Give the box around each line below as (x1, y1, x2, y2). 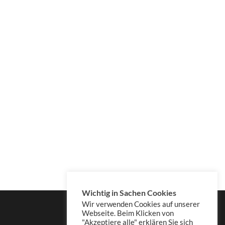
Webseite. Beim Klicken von (82, 209, 174, 217)
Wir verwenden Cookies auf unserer (82, 200, 200, 208)
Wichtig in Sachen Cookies (82, 188, 176, 197)
